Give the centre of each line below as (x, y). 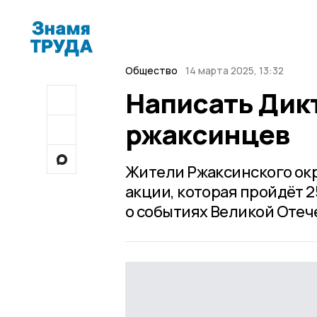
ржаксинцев (208, 134)
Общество (151, 70)
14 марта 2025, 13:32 (234, 70)
